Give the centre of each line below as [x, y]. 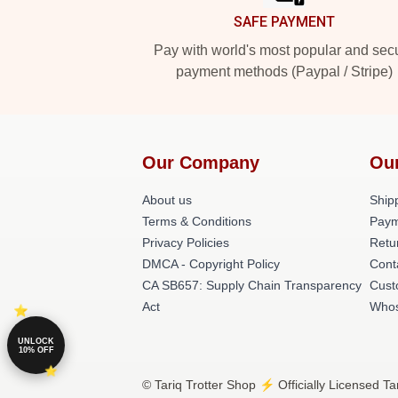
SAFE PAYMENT [284, 22]
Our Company [201, 163]
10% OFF [36, 350]
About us [167, 200]
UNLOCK [36, 341]
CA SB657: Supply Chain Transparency [252, 285]
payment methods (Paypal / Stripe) [284, 72]
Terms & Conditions [197, 221]
